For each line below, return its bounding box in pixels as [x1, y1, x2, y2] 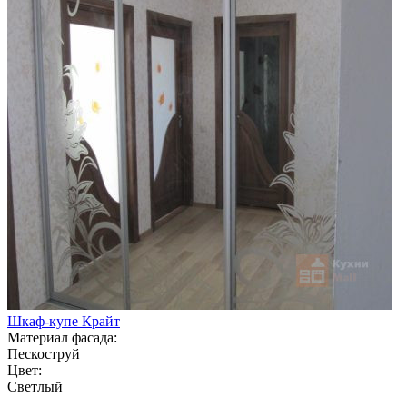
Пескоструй [7, 345, 80, 362]
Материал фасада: [7, 329, 117, 345]
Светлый [7, 378, 63, 394]
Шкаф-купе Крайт [7, 313, 120, 329]
